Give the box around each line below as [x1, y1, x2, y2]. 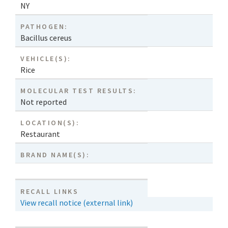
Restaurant [20, 129, 60, 139]
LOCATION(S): [20, 118, 80, 128]
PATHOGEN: [20, 22, 68, 32]
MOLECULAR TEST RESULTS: [20, 86, 137, 96]
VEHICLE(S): [20, 54, 71, 64]
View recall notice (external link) [20, 197, 133, 208]
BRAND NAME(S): [20, 150, 90, 160]
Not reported [20, 97, 67, 107]
